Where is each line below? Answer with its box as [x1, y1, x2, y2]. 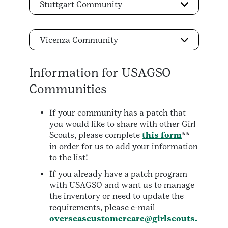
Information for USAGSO [29, 65, 171, 80]
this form [142, 130, 182, 140]
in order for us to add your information [49, 141, 198, 152]
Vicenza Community [40, 35, 118, 45]
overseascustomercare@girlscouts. [49, 214, 197, 224]
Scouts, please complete [49, 130, 142, 140]
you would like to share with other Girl [49, 119, 196, 129]
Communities [29, 81, 107, 97]
